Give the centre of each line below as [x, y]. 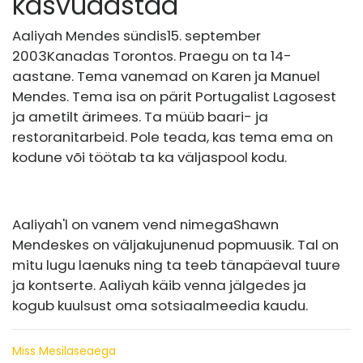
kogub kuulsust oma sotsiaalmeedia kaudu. [160, 306]
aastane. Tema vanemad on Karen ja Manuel [166, 77]
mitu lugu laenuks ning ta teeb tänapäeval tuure [176, 265]
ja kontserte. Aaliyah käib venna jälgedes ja [159, 286]
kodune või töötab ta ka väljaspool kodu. [149, 158]
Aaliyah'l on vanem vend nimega [123, 225]
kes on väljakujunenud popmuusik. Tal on [203, 245]
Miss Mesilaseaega [64, 351]
